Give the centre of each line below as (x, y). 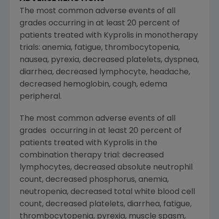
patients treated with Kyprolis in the (88, 143)
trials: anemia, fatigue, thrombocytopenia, (100, 48)
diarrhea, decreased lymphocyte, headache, (105, 73)
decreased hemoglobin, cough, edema (93, 85)
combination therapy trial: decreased (92, 156)
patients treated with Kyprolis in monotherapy (109, 36)
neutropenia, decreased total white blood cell (107, 192)
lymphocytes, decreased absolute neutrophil (106, 168)
